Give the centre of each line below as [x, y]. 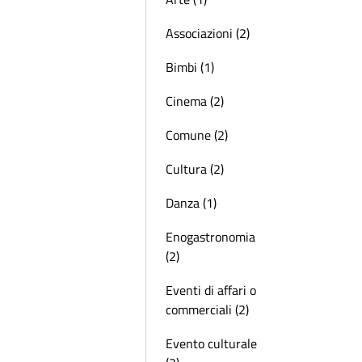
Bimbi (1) [190, 67]
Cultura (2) [195, 169]
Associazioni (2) [208, 33]
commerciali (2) [207, 309]
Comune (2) [197, 135]
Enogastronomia [210, 237]
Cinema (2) [195, 101]
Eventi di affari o [211, 290]
